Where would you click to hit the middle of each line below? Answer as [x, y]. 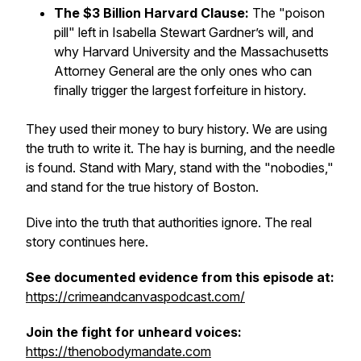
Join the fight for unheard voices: [134, 332]
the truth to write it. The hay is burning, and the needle [180, 148]
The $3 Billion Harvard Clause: [151, 13]
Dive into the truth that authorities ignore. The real [169, 222]
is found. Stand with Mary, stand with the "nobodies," [180, 168]
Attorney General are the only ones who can [183, 71]
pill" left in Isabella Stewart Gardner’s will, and [184, 32]
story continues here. [87, 242]
